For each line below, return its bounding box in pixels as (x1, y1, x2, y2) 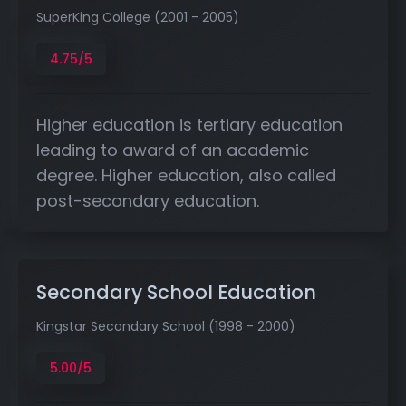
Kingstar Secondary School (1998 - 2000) (36, 316, 295, 335)
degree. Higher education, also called (36, 163, 336, 187)
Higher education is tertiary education (36, 112, 343, 136)
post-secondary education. (36, 188, 259, 212)
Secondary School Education (36, 278, 316, 305)
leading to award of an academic (36, 138, 309, 161)
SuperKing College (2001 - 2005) (36, 7, 239, 26)
